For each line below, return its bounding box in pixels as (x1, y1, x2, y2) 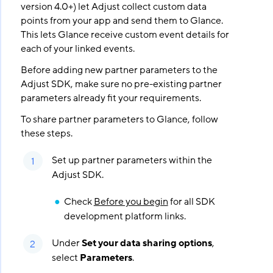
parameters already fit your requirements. (20, 91, 201, 105)
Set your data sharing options (81, 236, 212, 250)
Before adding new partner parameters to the (20, 63, 218, 77)
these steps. (20, 127, 73, 140)
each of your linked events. (20, 42, 135, 55)
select (51, 251, 80, 264)
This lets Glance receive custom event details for (20, 28, 229, 41)
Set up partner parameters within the (51, 154, 212, 167)
